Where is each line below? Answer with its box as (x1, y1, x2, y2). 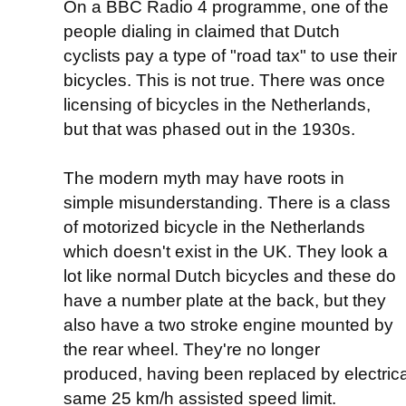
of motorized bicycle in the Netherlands (63, 216, 365, 237)
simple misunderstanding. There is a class (63, 191, 391, 212)
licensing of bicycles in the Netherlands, (63, 93, 371, 114)
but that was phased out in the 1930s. (63, 118, 355, 139)
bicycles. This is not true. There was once (63, 69, 385, 90)
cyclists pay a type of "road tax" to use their (63, 44, 397, 65)
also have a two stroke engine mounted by (63, 314, 393, 334)
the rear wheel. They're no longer (63, 338, 320, 359)
